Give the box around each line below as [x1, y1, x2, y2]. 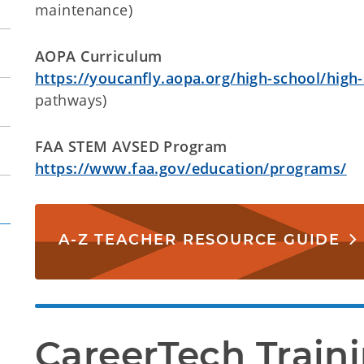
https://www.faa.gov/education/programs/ [35, 158, 347, 178]
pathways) [35, 90, 107, 110]
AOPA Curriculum [35, 46, 162, 66]
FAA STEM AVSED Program [35, 136, 227, 156]
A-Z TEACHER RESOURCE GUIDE [58, 231, 341, 249]
